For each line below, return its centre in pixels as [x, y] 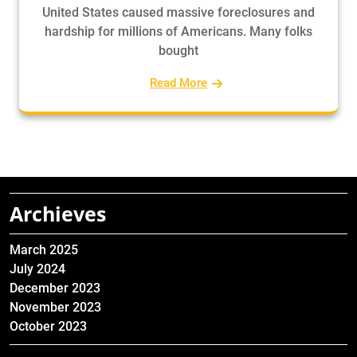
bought [178, 51]
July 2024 [37, 269]
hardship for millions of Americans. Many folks [178, 31]
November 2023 [55, 307]
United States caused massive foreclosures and [178, 12]
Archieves [58, 214]
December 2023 [55, 288]
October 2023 [48, 326]
